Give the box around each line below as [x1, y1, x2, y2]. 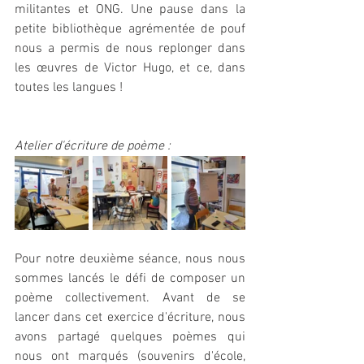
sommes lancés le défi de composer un [15, 270, 245, 287]
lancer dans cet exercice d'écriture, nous [15, 309, 245, 326]
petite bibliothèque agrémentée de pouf [15, 20, 245, 37]
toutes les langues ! [15, 79, 123, 96]
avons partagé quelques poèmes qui [15, 328, 245, 345]
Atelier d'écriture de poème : [15, 137, 171, 154]
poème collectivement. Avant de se [15, 289, 245, 306]
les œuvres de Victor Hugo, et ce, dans [15, 59, 245, 76]
